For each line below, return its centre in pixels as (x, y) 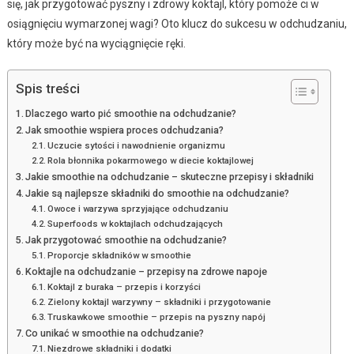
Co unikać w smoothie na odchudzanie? (115, 333)
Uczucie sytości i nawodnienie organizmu (137, 145)
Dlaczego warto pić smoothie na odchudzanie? (131, 113)
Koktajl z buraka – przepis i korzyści (124, 286)
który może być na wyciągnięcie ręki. (96, 43)
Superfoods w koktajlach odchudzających (136, 223)
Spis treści (47, 89)
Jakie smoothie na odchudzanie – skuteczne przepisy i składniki (170, 176)
